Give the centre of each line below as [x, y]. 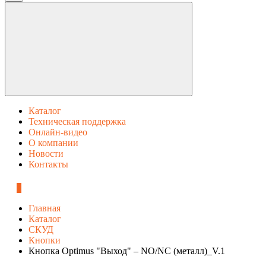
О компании [53, 143]
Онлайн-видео [58, 132]
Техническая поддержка [77, 121]
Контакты [48, 164]
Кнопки [45, 240]
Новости [46, 153]
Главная [45, 208]
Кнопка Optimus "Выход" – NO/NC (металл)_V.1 [127, 251]
